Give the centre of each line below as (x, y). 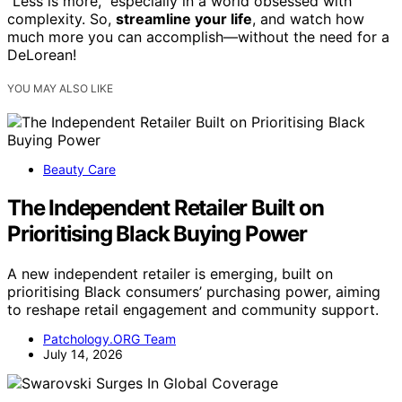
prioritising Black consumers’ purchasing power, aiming (194, 292)
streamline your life (184, 19)
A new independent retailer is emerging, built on (170, 274)
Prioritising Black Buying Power (157, 234)
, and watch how (308, 19)
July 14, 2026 (83, 354)
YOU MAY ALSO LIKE (60, 89)
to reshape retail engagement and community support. (193, 310)
